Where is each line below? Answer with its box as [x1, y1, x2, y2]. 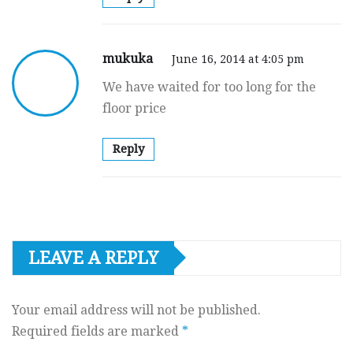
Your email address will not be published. [12, 302, 261, 318]
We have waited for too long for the [102, 79, 316, 95]
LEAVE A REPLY [28, 247, 158, 268]
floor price [102, 100, 166, 116]
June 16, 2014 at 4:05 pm [172, 52, 304, 65]
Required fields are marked [12, 323, 182, 339]
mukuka [102, 50, 156, 66]
